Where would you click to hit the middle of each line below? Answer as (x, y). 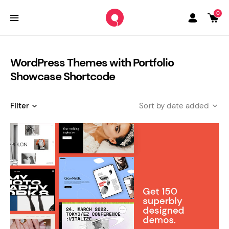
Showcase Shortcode (63, 76)
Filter (20, 106)
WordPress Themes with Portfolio (92, 63)
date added (188, 106)
